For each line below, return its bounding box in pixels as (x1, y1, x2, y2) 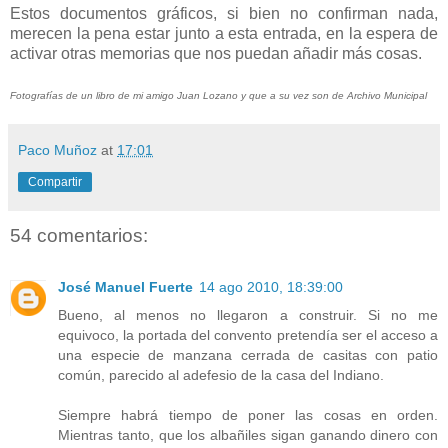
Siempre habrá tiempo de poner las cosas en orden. (58, 407, 438, 424)
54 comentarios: (10, 224, 148, 246)
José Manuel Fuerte (58, 279, 193, 296)
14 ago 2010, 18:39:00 (199, 279, 343, 296)
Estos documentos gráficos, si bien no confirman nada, (10, 4, 438, 22)
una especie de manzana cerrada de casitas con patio (58, 347, 438, 364)
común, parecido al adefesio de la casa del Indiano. (58, 367, 384, 384)
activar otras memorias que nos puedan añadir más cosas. (10, 44, 422, 62)
